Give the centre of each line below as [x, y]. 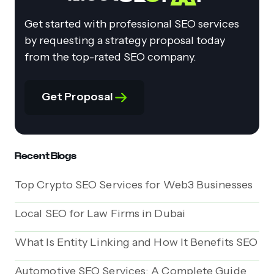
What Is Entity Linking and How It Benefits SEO [136, 243]
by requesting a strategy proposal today [125, 41]
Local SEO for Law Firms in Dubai [100, 214]
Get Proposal [79, 97]
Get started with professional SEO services [132, 24]
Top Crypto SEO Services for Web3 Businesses [134, 185]
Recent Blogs [46, 156]
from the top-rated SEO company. [110, 57]
